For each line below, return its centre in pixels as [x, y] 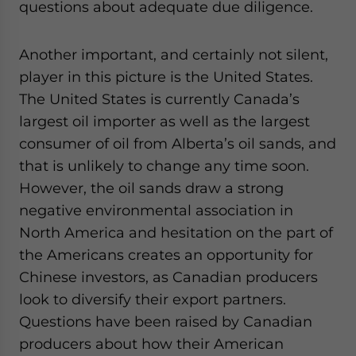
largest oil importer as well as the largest [164, 121]
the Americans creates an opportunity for [166, 255]
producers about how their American [151, 344]
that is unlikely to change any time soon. [164, 166]
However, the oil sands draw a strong [151, 188]
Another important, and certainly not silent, [174, 54]
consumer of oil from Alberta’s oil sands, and [178, 143]
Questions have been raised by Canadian [166, 321]
